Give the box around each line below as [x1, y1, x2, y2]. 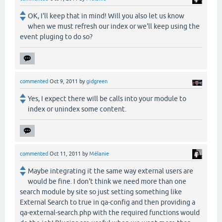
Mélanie [89, 151, 109, 157]
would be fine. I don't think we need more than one [28, 177, 186, 186]
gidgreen [86, 78, 108, 84]
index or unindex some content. [28, 105, 126, 113]
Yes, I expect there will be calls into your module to [28, 95, 186, 103]
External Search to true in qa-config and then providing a [20, 198, 195, 207]
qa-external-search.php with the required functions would [20, 209, 200, 217]
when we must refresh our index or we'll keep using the [28, 22, 200, 30]
